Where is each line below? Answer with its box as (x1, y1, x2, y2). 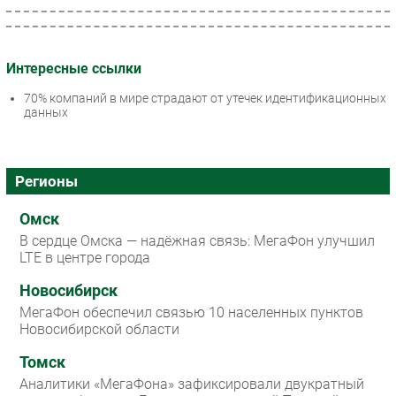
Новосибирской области (19, 321, 179, 339)
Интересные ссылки (6, 59, 141, 77)
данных (24, 105, 68, 120)
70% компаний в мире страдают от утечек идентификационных (24, 91, 386, 106)
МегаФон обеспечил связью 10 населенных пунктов (19, 304, 363, 322)
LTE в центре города (19, 249, 150, 267)
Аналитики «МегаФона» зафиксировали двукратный (19, 376, 364, 393)
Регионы (15, 172, 78, 191)
